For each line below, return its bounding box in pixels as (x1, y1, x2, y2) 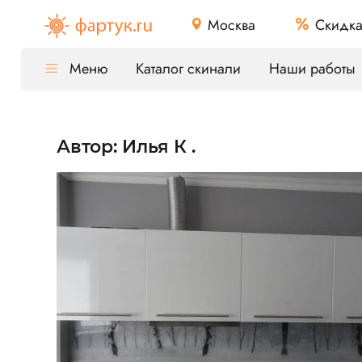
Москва (207, 14, 255, 36)
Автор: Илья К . (57, 136, 196, 158)
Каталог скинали (136, 58, 241, 79)
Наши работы (269, 58, 356, 79)
